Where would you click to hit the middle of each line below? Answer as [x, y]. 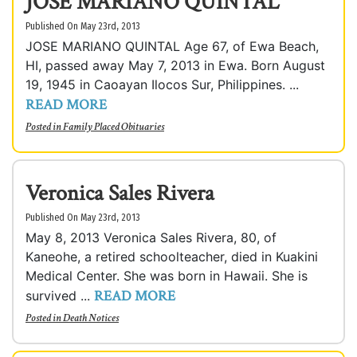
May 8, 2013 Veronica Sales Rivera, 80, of [151, 237]
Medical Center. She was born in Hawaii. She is [167, 276]
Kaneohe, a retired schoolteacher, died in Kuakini [172, 257]
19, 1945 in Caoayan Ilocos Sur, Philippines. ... [162, 84]
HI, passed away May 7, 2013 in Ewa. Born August [175, 65]
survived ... [60, 296]
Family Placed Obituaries [114, 127]
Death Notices [91, 318]
